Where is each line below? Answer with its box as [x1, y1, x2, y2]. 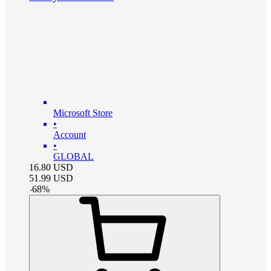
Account [53, 129, 86, 140]
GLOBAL [53, 151, 94, 162]
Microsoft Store [53, 107, 113, 118]
